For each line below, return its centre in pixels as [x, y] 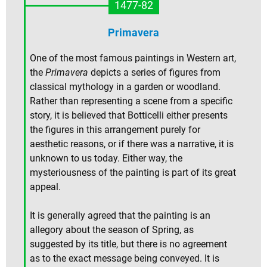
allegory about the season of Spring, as [112, 230]
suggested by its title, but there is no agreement [128, 244]
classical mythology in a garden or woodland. [125, 87]
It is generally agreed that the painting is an [120, 216]
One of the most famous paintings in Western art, [133, 58]
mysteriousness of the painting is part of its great [133, 173]
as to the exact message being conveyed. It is [125, 259]
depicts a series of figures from [154, 73]
